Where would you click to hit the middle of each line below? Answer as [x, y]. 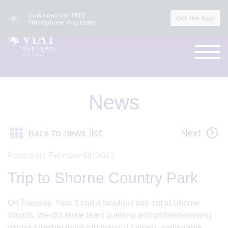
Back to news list [65, 133]
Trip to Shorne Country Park [103, 178]
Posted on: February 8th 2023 [61, 155]
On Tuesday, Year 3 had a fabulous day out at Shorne [104, 203]
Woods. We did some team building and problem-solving [109, 215]
